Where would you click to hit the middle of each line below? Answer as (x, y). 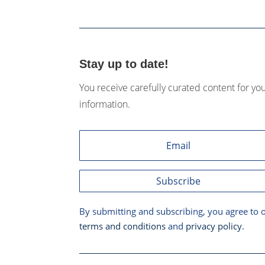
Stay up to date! (124, 64)
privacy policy (214, 226)
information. (105, 104)
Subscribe (178, 181)
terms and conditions (123, 226)
